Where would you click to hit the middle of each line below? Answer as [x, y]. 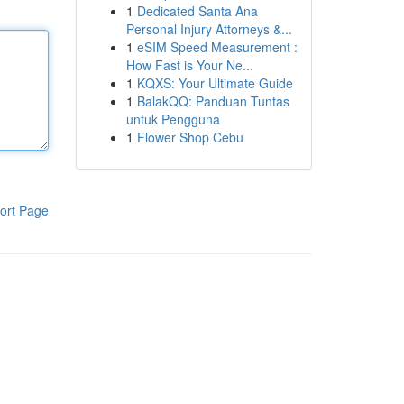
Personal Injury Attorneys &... [209, 29]
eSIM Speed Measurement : [217, 47]
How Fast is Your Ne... [189, 65]
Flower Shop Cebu [190, 137]
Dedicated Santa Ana [197, 11]
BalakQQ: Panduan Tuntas [213, 101]
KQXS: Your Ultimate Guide [215, 83]
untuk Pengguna [173, 119]
